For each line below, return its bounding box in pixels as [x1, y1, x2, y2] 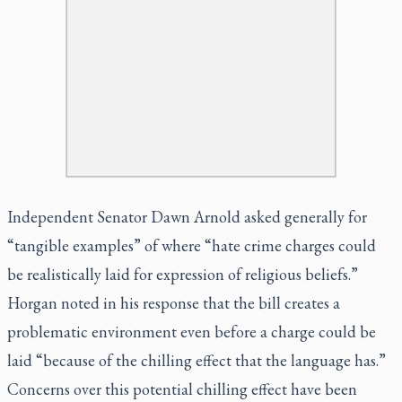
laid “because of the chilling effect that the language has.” [7, 349, 386, 371]
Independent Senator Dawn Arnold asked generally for [7, 205, 367, 227]
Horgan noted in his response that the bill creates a [7, 292, 340, 313]
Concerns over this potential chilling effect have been [7, 378, 357, 399]
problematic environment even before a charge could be [7, 320, 376, 342]
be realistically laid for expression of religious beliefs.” [7, 263, 358, 284]
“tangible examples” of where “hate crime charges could [7, 234, 376, 256]
